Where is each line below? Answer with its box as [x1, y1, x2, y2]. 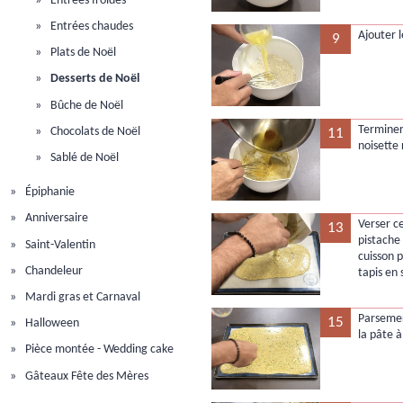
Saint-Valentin [22, 237, 96, 252]
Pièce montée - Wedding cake [22, 343, 175, 357]
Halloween [22, 317, 80, 331]
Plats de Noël [48, 46, 117, 60]
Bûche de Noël [48, 98, 124, 112]
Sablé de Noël [48, 150, 120, 165]
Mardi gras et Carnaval [22, 290, 141, 304]
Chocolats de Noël [48, 124, 141, 139]
